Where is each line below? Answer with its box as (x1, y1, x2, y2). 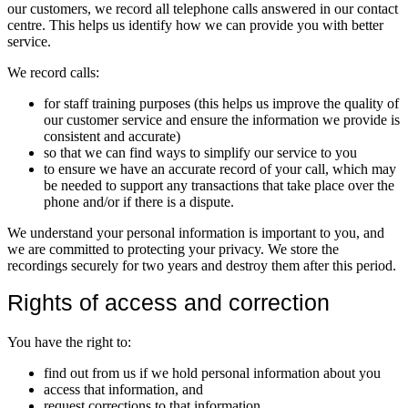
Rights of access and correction (7, 289, 330, 315)
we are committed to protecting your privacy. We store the (7, 240, 339, 257)
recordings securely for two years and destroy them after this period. (7, 257, 396, 273)
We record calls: (7, 64, 99, 80)
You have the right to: (7, 333, 131, 350)
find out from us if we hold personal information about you (44, 364, 381, 381)
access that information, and (44, 381, 203, 397)
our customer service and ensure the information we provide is (44, 111, 400, 127)
